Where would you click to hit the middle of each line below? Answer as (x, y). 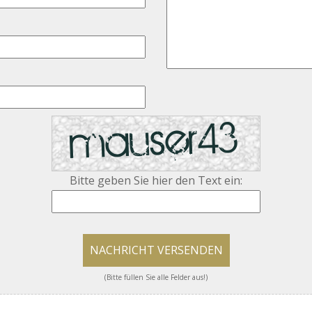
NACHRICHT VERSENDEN (156, 250)
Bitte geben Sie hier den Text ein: (156, 180)
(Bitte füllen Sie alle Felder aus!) (156, 277)
